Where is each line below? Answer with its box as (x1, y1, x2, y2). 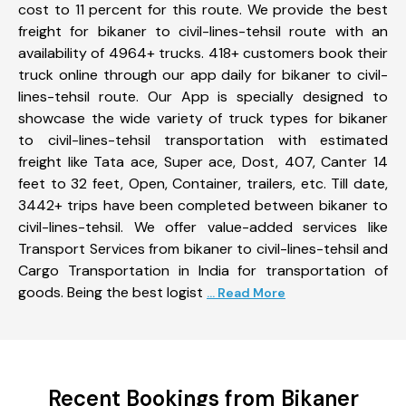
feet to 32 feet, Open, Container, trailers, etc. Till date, (18, 173, 388, 193)
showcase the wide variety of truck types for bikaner (18, 108, 388, 128)
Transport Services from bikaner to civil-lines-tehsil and (18, 238, 388, 258)
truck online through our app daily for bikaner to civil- (18, 64, 388, 84)
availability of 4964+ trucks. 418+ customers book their (18, 43, 388, 63)
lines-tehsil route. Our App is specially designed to (18, 86, 388, 106)
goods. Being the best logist (18, 282, 203, 302)
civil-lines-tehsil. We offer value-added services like (18, 217, 388, 237)
